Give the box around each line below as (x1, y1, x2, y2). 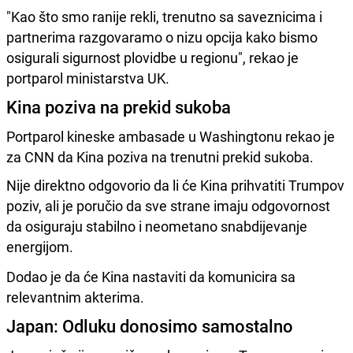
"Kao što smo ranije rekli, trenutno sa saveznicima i (6, 6, 322, 26)
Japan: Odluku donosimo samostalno (6, 314, 293, 337)
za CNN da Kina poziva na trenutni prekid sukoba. (6, 147, 314, 166)
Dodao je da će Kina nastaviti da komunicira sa (6, 266, 295, 286)
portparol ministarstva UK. (6, 68, 169, 87)
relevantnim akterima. (6, 287, 144, 307)
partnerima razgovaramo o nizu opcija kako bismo (6, 27, 318, 46)
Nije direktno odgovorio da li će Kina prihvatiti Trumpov (6, 175, 344, 195)
